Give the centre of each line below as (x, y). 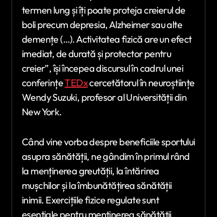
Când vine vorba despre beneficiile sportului (108, 142)
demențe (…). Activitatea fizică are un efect (107, 39)
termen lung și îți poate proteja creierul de (104, 10)
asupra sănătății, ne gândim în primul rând (106, 156)
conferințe (43, 83)
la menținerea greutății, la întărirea (91, 171)
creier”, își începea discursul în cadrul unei (102, 68)
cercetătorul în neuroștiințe (141, 83)
